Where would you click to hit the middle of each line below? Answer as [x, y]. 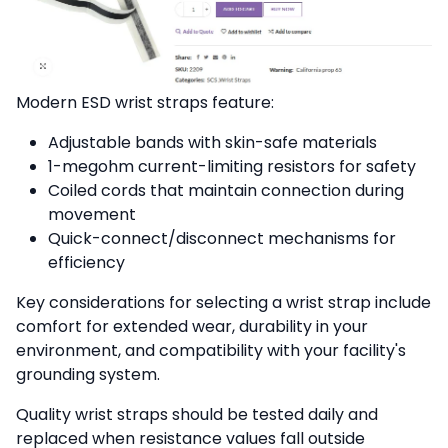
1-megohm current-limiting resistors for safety [232, 167]
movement [92, 215]
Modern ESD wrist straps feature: [145, 103]
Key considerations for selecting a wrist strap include [223, 303]
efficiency [86, 263]
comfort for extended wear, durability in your [192, 327]
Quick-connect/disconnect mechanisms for [222, 239]
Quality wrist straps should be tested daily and [197, 415]
